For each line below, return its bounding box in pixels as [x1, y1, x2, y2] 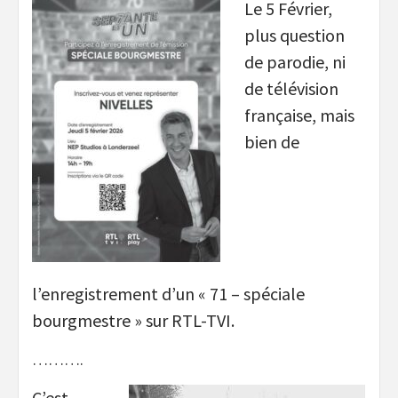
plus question [244, 23, 345, 46]
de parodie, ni [244, 50, 346, 73]
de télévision [244, 76, 338, 99]
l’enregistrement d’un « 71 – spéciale [32, 283, 305, 306]
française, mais [244, 103, 354, 126]
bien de [244, 130, 299, 153]
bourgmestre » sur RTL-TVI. [32, 309, 235, 332]
